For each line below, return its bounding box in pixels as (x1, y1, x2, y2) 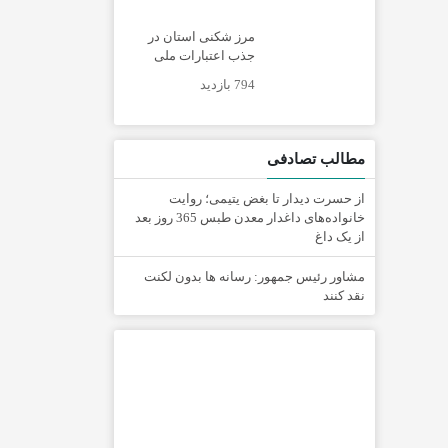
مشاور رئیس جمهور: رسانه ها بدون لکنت (144, 269, 365, 284)
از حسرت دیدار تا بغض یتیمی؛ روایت (169, 191, 365, 206)
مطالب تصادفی (267, 151, 365, 167)
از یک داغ (315, 229, 365, 244)
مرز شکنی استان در (148, 28, 255, 44)
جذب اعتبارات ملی (154, 47, 255, 63)
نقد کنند (323, 288, 365, 303)
